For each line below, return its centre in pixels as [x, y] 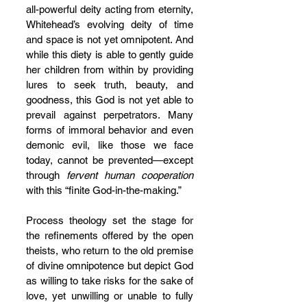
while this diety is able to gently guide [110, 54]
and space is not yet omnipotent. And [110, 39]
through [46, 175]
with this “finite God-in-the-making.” [104, 190]
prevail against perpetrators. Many [110, 115]
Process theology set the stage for [110, 220]
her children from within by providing [110, 70]
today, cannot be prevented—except [110, 160]
